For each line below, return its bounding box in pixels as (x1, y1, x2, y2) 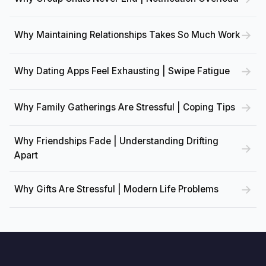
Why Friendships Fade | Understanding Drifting (14, 135, 218, 147)
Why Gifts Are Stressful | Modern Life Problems (14, 183, 218, 195)
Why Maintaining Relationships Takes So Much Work (14, 28, 240, 40)
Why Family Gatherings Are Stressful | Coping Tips (14, 101, 235, 113)
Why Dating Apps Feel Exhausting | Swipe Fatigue (14, 65, 230, 77)
